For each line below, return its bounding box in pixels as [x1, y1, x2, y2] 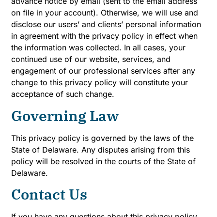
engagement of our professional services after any [11, 66, 195, 76]
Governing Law [11, 106, 119, 125]
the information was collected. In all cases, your [11, 43, 186, 53]
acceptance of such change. [11, 89, 114, 99]
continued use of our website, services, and [11, 54, 170, 64]
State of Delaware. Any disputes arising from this [11, 144, 190, 155]
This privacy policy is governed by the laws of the [11, 133, 194, 143]
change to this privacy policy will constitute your [11, 77, 188, 88]
